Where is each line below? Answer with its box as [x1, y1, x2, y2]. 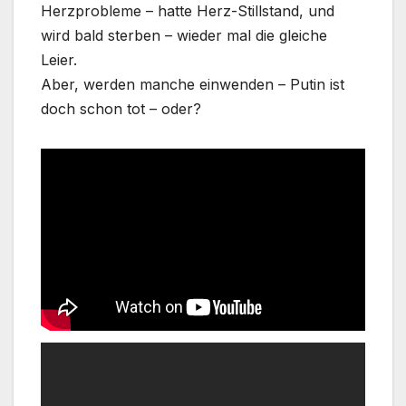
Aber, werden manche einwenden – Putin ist [41, 75, 344, 94]
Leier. [41, 51, 77, 70]
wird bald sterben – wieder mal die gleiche [41, 26, 327, 45]
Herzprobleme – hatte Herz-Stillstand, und [41, 2, 334, 21]
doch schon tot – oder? [41, 100, 201, 119]
